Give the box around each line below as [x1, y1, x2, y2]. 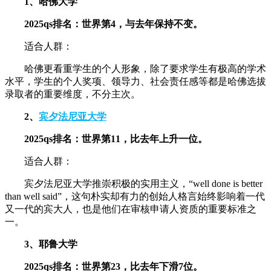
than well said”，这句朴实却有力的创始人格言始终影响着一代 [5, 191, 265, 201]
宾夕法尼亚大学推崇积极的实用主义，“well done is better [5, 178, 263, 189]
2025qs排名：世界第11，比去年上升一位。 [5, 133, 207, 144]
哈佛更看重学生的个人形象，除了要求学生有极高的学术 [5, 63, 266, 74]
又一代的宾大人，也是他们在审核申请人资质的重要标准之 [5, 203, 256, 214]
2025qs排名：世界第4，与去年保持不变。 [5, 18, 203, 29]
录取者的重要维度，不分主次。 [5, 88, 140, 99]
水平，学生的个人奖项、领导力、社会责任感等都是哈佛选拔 [5, 76, 266, 87]
